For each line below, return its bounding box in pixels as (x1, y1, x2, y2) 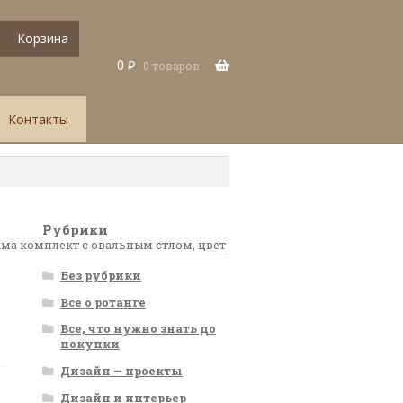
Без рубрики (60, 268, 141, 283)
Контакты (7, 111, 68, 129)
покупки (60, 336, 120, 352)
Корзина (16, 29, 68, 47)
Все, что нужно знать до (60, 321, 216, 336)
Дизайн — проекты (60, 363, 183, 378)
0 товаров (142, 58, 200, 73)
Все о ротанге (60, 294, 146, 309)
